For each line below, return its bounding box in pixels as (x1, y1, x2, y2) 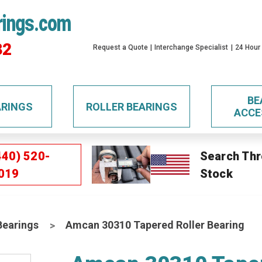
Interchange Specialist (154, 43, 229, 51)
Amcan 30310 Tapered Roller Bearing (65, 219, 245, 231)
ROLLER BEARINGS (85, 100, 177, 113)
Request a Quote (93, 43, 149, 51)
